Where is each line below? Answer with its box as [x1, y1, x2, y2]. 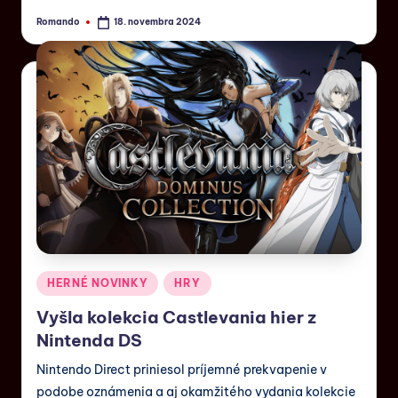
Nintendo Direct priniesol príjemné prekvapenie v [36, 361, 327, 378]
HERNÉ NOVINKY [47, 276, 148, 291]
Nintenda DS [36, 329, 142, 351]
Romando [36, 16, 80, 28]
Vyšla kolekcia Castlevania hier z [36, 306, 316, 328]
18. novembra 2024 [114, 16, 202, 28]
